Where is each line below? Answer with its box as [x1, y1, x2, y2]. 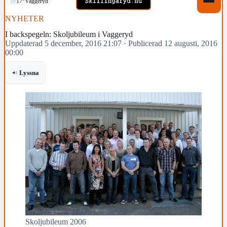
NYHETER [5, 14, 44, 23]
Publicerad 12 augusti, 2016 [128, 39, 217, 48]
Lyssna [19, 69, 40, 77]
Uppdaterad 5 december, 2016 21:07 [5, 39, 122, 48]
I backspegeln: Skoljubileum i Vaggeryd [5, 30, 133, 39]
